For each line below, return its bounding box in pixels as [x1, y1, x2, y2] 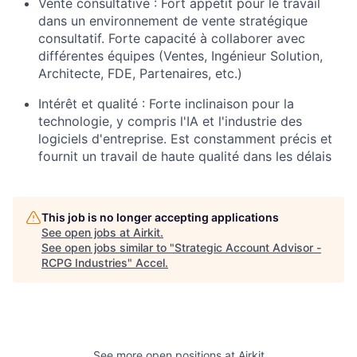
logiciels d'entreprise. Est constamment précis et [38, 130, 332, 147]
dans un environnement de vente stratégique [38, 12, 308, 29]
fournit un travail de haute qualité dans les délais [38, 147, 331, 164]
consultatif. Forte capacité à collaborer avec [38, 29, 305, 46]
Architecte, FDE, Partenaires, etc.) [38, 65, 242, 81]
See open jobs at [41, 225, 133, 239]
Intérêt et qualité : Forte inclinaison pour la [38, 95, 294, 112]
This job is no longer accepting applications [41, 210, 279, 224]
